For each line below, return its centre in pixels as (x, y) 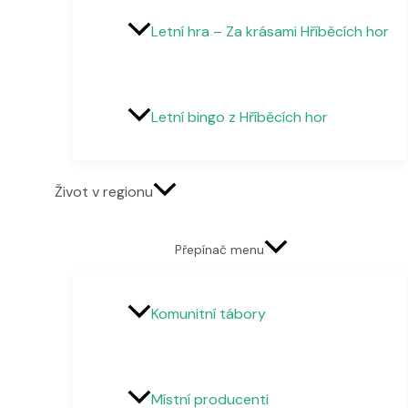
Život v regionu (104, 192)
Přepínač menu (219, 250)
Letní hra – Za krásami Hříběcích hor (270, 32)
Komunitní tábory (209, 314)
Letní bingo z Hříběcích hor (240, 117)
